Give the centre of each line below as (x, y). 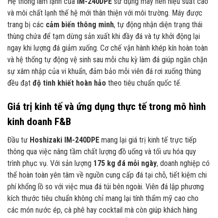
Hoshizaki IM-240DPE (64, 140)
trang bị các (27, 25)
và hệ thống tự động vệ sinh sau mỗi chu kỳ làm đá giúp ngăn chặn (107, 60)
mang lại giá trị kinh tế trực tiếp (148, 140)
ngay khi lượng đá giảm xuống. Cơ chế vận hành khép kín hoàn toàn (108, 48)
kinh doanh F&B (39, 121)
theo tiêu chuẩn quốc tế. (144, 83)
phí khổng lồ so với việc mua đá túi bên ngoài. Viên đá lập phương (106, 187)
